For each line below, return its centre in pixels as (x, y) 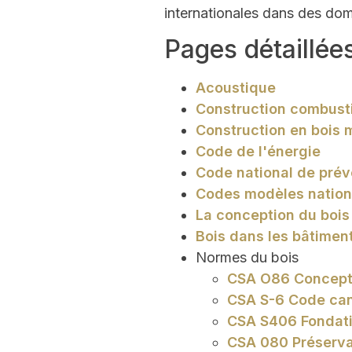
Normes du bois (247, 258)
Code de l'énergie (258, 152)
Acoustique (235, 88)
